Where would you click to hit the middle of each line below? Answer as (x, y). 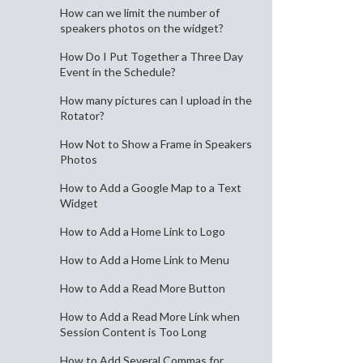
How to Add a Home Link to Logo (143, 231)
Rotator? (82, 115)
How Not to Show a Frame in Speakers (156, 144)
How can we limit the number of (140, 13)
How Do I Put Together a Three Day (152, 56)
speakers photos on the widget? (142, 28)
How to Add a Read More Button (143, 288)
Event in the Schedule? (118, 72)
